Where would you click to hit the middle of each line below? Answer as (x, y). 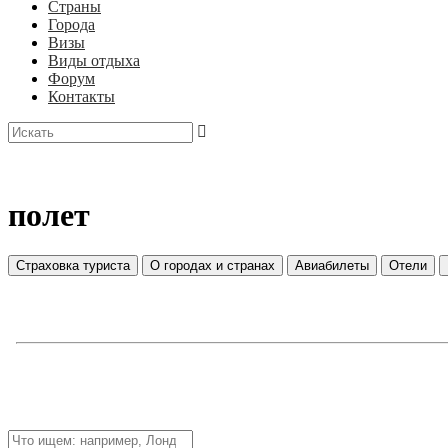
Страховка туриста (73, 266)
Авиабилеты (332, 266)
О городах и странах (212, 266)
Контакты (81, 96)
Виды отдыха (94, 60)
